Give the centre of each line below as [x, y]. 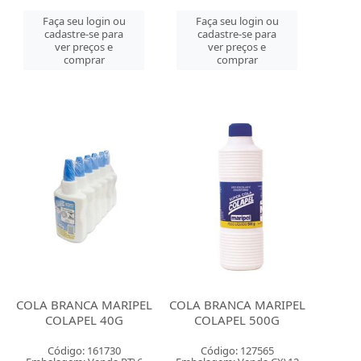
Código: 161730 [84, 351]
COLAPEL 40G [84, 320]
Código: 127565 [237, 351]
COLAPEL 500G [237, 320]
